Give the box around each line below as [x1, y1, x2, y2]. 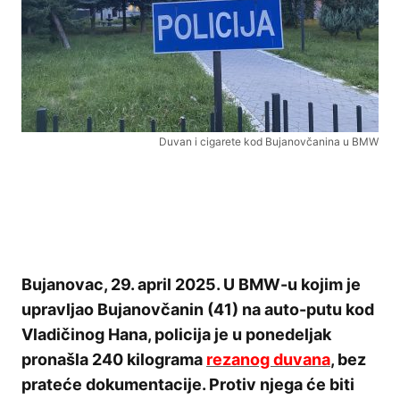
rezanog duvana [206, 350, 330, 370]
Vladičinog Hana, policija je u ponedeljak [21, 325, 331, 345]
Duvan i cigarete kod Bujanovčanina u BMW [159, 135, 379, 149]
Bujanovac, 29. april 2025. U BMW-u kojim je [21, 275, 361, 295]
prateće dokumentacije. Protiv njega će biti [21, 375, 354, 395]
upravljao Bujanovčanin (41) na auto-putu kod [21, 300, 374, 320]
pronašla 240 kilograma [21, 350, 206, 370]
